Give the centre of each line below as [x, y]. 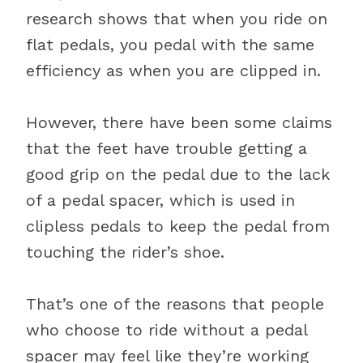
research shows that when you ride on [177, 19]
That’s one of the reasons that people [175, 304]
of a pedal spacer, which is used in [160, 200]
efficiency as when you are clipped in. [173, 70]
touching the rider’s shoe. [125, 252]
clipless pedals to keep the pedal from [178, 226]
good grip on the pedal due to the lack [178, 174]
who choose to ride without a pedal [167, 330]
